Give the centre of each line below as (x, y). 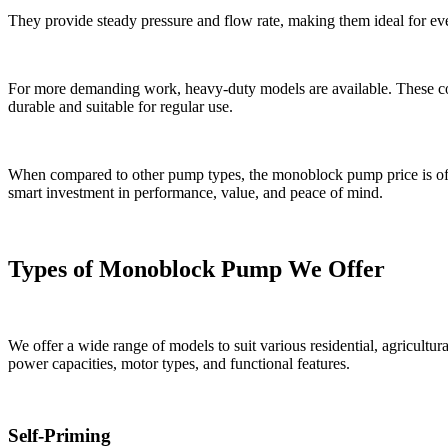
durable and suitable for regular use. (120, 106)
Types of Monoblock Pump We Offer (196, 268)
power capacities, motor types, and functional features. (179, 363)
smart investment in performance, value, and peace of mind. (195, 192)
